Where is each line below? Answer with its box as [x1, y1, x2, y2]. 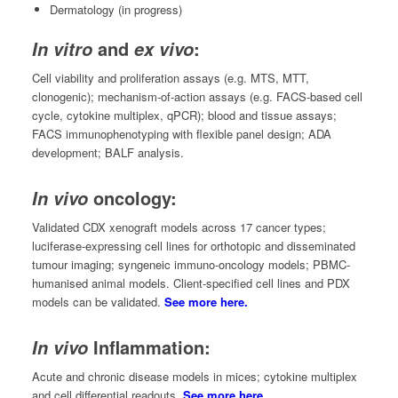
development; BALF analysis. [31, 143, 184, 161]
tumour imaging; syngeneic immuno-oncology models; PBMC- [31, 256, 350, 274]
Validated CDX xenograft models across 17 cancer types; [31, 219, 326, 236]
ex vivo [133, 36, 194, 61]
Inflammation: [92, 334, 211, 361]
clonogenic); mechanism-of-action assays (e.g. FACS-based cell [31, 87, 362, 105]
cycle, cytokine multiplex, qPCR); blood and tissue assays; [31, 106, 337, 123]
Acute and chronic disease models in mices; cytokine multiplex [31, 368, 357, 386]
